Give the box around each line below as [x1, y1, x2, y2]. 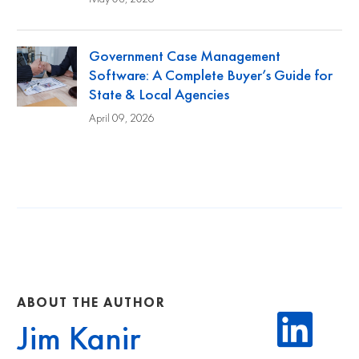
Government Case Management [89, 45, 280, 66]
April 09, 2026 [89, 112, 155, 124]
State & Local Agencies [89, 83, 229, 104]
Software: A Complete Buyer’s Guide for [89, 64, 333, 85]
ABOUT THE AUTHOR [17, 296, 165, 311]
